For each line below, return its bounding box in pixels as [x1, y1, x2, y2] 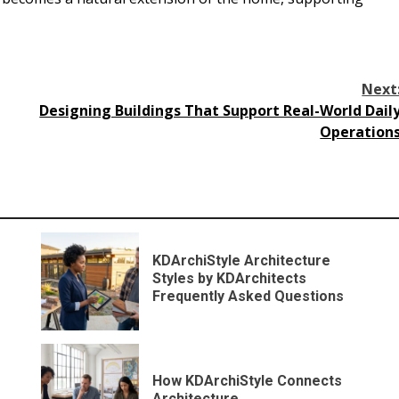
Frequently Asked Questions [152, 288, 345, 305]
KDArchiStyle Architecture [152, 252, 331, 270]
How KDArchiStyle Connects [152, 372, 343, 390]
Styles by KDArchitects [152, 270, 307, 288]
